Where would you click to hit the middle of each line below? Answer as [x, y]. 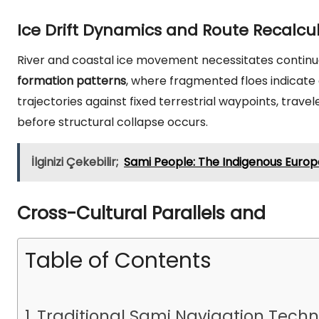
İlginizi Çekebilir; [75, 162]
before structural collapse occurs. [113, 122]
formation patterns [72, 81]
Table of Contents [118, 261]
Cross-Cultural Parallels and [141, 213]
